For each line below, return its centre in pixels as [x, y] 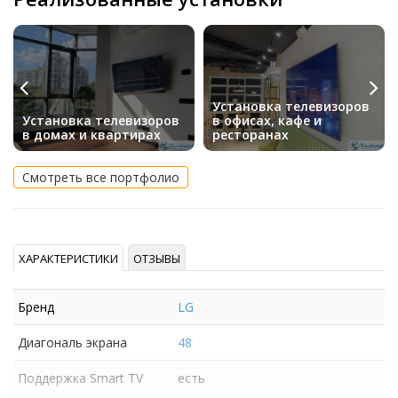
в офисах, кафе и [267, 121]
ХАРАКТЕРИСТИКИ [68, 259]
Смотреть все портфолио [101, 178]
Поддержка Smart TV [80, 378]
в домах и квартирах [92, 135]
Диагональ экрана [72, 343]
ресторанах [251, 135]
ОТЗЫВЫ [157, 259]
